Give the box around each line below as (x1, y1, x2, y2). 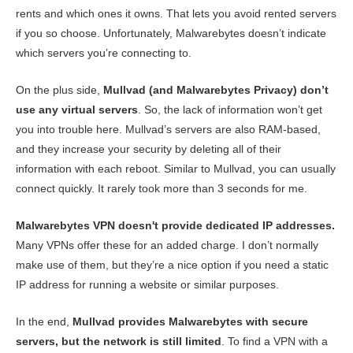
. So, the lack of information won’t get (138, 103, 322, 117)
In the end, (16, 315, 72, 329)
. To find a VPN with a (221, 335, 328, 348)
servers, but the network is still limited (16, 335, 221, 348)
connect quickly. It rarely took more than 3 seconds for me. (16, 182, 307, 195)
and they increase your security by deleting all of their (16, 143, 281, 156)
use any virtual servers (16, 103, 138, 117)
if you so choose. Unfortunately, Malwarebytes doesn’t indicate (16, 27, 326, 40)
